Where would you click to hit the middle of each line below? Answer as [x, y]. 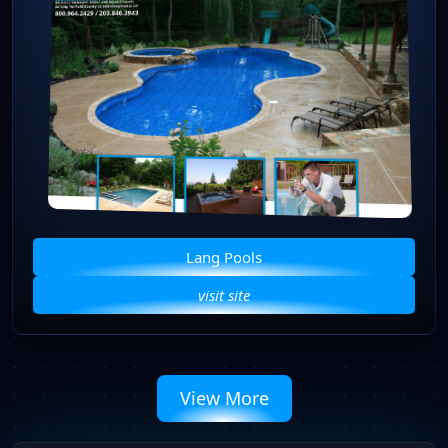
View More [224, 398]
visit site [224, 295]
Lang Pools [224, 257]
